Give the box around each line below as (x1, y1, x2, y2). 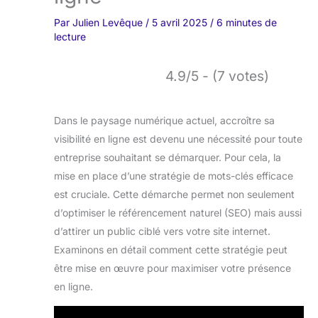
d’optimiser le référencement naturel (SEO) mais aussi (54, 207, 302, 219)
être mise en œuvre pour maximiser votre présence (54, 262, 291, 275)
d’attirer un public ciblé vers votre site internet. (54, 225, 270, 238)
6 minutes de (216, 16, 277, 29)
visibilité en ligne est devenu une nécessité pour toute (54, 133, 302, 146)
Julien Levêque (72, 16, 146, 29)
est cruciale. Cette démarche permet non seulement (54, 188, 295, 201)
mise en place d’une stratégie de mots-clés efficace (54, 170, 293, 182)
